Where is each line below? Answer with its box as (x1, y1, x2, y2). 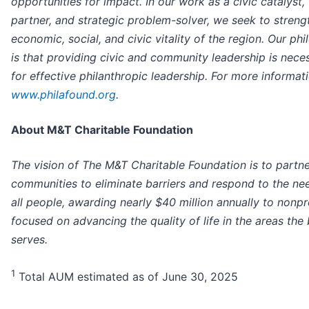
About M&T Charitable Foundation (11, 123, 193, 137)
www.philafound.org (11, 88, 116, 102)
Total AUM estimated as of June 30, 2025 (15, 270, 238, 284)
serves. (11, 232, 48, 247)
